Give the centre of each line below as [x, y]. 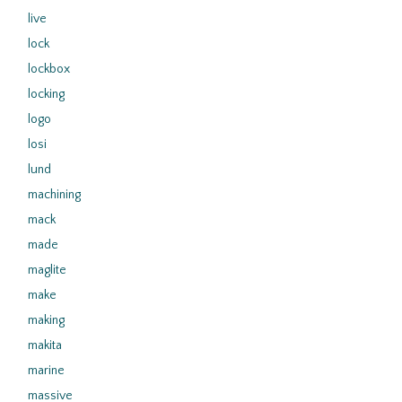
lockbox [49, 69]
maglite [47, 270]
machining [54, 195]
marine [46, 371]
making [46, 320]
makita [45, 345]
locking [46, 94]
